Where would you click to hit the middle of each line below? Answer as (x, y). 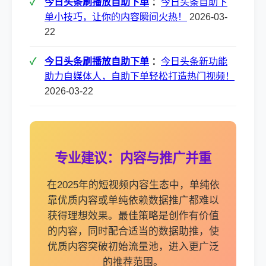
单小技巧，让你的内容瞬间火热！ (116, 17)
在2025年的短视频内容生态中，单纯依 (133, 185)
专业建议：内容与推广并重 (133, 158)
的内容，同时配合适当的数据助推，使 (133, 231)
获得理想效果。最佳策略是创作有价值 (133, 216)
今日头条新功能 (194, 61)
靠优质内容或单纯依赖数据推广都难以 (133, 200)
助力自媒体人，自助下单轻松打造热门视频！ (140, 76)
